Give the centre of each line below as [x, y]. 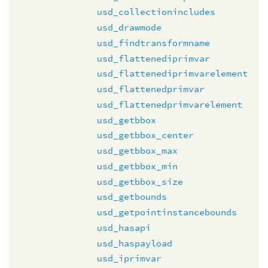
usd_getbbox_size [140, 181]
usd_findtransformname [153, 42]
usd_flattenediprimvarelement [172, 74]
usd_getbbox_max [137, 150]
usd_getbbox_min [137, 166]
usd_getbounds [132, 197]
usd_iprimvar [129, 258]
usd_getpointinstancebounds [167, 212]
